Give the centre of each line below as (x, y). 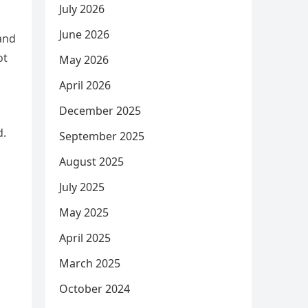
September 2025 (102, 136)
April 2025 (85, 238)
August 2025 (91, 162)
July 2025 (82, 187)
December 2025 (100, 111)
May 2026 (84, 60)
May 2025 (84, 212)
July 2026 (82, 9)
